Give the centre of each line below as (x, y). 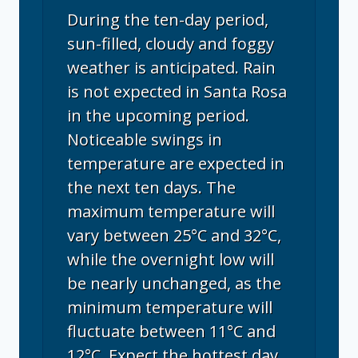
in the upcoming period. (158, 115)
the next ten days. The (151, 187)
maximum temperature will (171, 211)
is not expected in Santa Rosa (177, 91)
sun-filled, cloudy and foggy (171, 44)
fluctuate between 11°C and (171, 331)
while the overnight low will (171, 259)
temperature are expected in (176, 163)
